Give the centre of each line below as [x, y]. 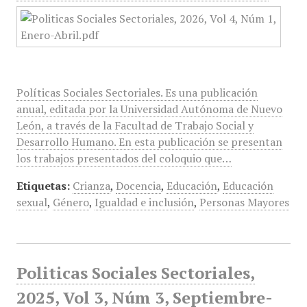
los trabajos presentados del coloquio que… [124, 158]
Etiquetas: [43, 186]
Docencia [138, 186]
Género [71, 202]
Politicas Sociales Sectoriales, [135, 273]
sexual [32, 202]
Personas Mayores [244, 202]
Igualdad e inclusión [144, 202]
